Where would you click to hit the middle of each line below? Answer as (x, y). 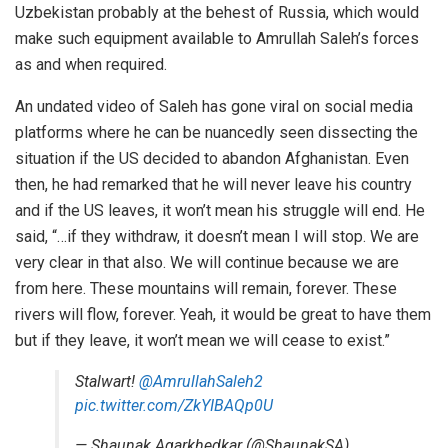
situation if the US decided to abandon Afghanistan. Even (212, 159)
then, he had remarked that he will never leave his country (213, 185)
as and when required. (91, 65)
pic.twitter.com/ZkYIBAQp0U (174, 406)
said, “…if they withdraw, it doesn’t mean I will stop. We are (217, 237)
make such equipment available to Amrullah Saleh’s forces (217, 39)
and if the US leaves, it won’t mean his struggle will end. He (220, 211)
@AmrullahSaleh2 (201, 382)
